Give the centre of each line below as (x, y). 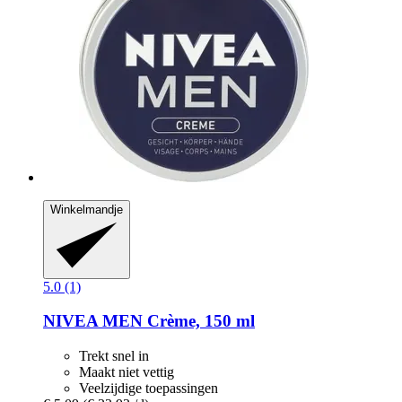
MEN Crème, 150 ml (176, 321)
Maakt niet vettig (127, 372)
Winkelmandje (87, 210)
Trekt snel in (114, 356)
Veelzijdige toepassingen (149, 389)
